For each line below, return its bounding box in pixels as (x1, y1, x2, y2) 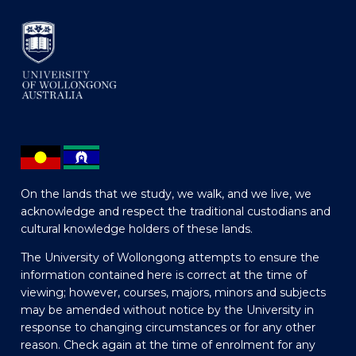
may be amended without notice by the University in (20, 303, 314, 318)
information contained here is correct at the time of (20, 268, 307, 283)
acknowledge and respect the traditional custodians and (20, 204, 331, 219)
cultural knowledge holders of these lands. (20, 222, 253, 237)
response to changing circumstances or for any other (20, 320, 315, 335)
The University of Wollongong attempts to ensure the (20, 250, 319, 265)
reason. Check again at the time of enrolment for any (20, 338, 315, 353)
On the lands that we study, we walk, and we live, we (20, 187, 311, 202)
